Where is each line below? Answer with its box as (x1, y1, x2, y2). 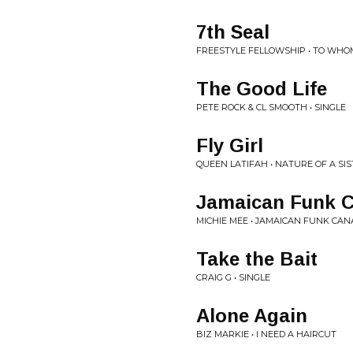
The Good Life (196, 78, 327, 99)
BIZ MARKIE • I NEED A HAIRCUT (196, 329, 336, 340)
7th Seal (196, 21, 269, 43)
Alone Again (196, 305, 307, 326)
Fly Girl (196, 135, 263, 156)
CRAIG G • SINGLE (196, 272, 270, 283)
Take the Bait (196, 248, 318, 269)
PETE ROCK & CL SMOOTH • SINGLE (196, 102, 346, 113)
